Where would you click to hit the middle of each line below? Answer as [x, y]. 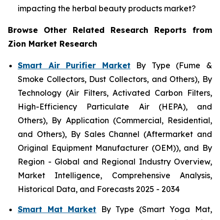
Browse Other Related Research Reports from [110, 30]
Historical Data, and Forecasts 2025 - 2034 [99, 189]
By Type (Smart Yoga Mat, [154, 209]
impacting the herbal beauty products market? [107, 8]
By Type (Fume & [171, 65]
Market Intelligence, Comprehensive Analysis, [115, 175]
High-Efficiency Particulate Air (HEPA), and [115, 106]
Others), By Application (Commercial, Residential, [115, 120]
